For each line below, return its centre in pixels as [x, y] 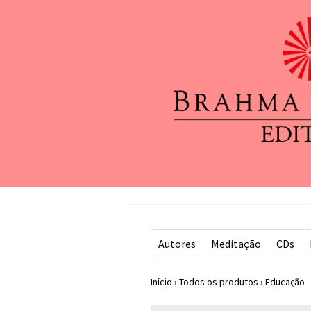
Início [161, 282]
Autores [177, 244]
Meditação [236, 244]
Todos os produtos [219, 282]
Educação [285, 282]
